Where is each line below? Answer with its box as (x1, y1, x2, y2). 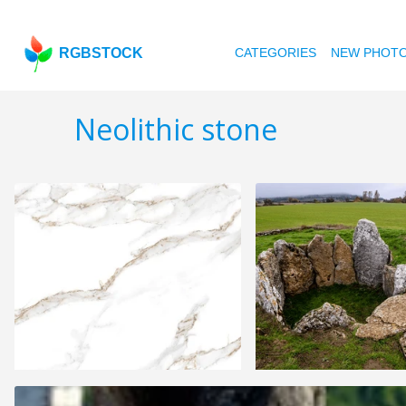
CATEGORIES (235, 45, 317, 60)
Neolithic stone (74, 110, 277, 150)
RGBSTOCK (59, 45, 144, 61)
